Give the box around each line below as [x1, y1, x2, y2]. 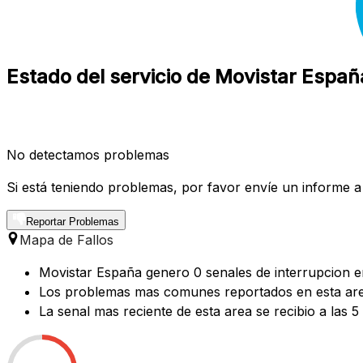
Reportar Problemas [26, 215, 119, 228]
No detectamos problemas [6, 146, 169, 163]
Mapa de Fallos [19, 231, 113, 248]
